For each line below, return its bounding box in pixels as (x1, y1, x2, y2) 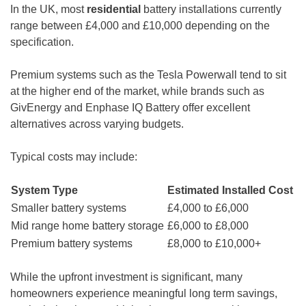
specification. (10, 36, 74, 48)
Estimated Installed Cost (167, 184, 293, 196)
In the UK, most (10, 3, 87, 15)
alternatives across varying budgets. (10, 118, 184, 130)
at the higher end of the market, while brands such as (10, 85, 264, 97)
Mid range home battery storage (11, 220, 164, 232)
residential (87, 3, 141, 15)
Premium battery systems (11, 238, 133, 249)
